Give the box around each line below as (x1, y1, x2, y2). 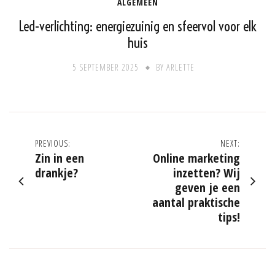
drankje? (35, 165, 78, 182)
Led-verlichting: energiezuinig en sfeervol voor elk (18, 18, 257, 36)
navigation (18, 160, 79, 182)
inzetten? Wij (173, 165, 240, 182)
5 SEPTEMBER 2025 (72, 61, 139, 74)
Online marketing (153, 150, 240, 167)
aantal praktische (152, 194, 240, 211)
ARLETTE (166, 61, 195, 74)
